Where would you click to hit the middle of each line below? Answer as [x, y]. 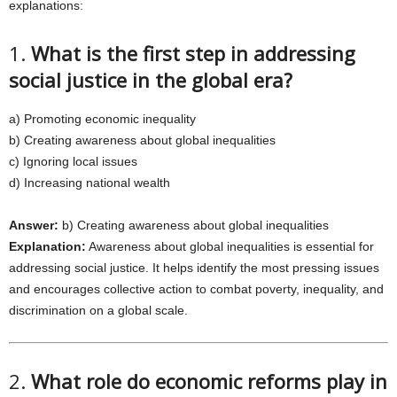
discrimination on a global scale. [98, 310]
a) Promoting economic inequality [102, 119]
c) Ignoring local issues [73, 161]
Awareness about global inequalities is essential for [230, 246]
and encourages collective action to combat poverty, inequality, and [196, 289]
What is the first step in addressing [193, 53]
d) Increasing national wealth [90, 183]
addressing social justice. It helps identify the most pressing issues [194, 268]
